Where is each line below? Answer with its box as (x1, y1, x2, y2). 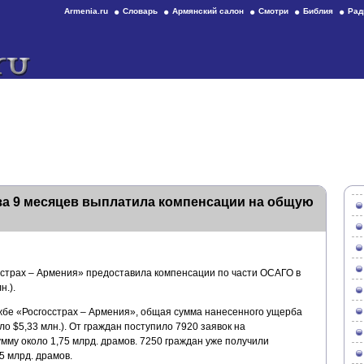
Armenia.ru (64, 6, 108, 15)
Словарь (123, 6, 158, 15)
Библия (303, 6, 333, 15)
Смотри (258, 6, 288, 15)
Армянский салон (172, 6, 244, 15)
